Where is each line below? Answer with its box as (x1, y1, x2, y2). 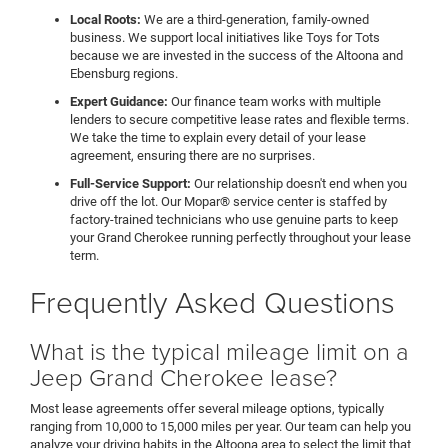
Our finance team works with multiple (168, 94, 381, 110)
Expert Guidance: (70, 94, 168, 110)
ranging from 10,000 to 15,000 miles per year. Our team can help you (30, 419, 411, 435)
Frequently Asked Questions (30, 281, 395, 323)
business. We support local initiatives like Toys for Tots (70, 30, 380, 46)
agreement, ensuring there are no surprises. (70, 148, 315, 164)
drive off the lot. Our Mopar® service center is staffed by (70, 194, 387, 210)
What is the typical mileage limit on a (30, 334, 409, 368)
